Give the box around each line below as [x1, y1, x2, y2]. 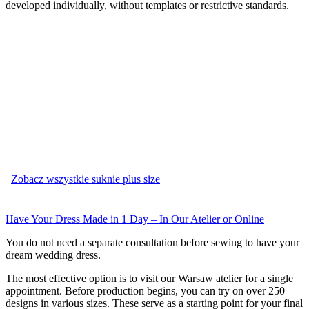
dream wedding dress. [6, 248, 101, 261]
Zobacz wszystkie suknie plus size [11, 172, 160, 185]
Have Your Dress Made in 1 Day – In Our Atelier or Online [6, 212, 264, 225]
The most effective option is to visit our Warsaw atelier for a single [6, 272, 293, 284]
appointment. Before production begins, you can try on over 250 [6, 284, 285, 297]
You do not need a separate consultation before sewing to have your [6, 236, 299, 248]
